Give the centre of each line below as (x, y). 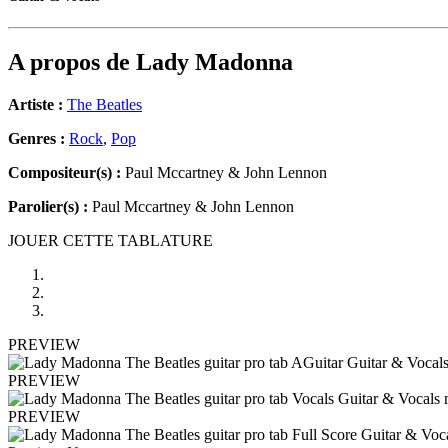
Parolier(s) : (48, 207)
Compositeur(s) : (64, 173)
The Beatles (104, 105)
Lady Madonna (214, 62)
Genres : (38, 139)
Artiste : (35, 105)
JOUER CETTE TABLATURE (110, 241)
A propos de (72, 62)
